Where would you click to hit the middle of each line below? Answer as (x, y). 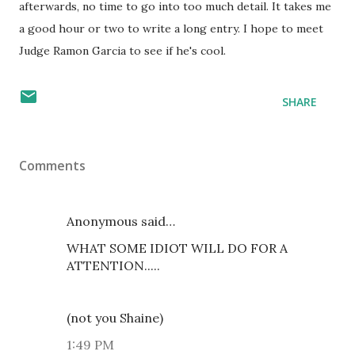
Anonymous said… (121, 221)
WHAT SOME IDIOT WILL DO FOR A (177, 248)
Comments (52, 166)
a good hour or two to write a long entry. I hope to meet (171, 29)
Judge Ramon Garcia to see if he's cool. (122, 51)
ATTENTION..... (113, 265)
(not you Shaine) (115, 318)
